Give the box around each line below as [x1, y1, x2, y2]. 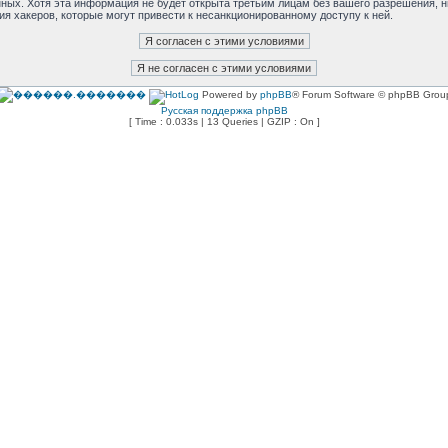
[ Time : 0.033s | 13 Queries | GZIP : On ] [128, 116, 320, 127]
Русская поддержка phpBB [160, 105, 288, 116]
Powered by [201, 89, 260, 100]
